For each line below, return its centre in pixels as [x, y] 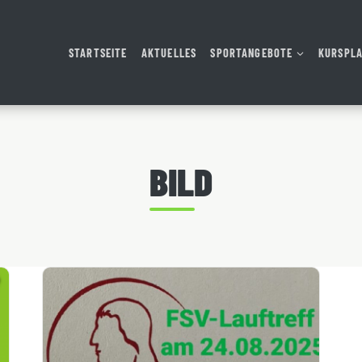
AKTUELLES [169, 53]
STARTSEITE [98, 53]
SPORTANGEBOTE [252, 53]
